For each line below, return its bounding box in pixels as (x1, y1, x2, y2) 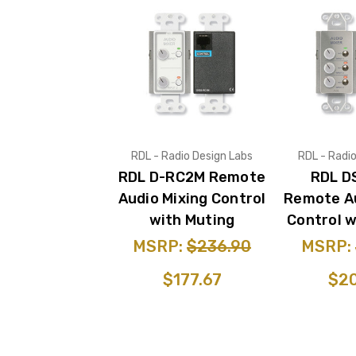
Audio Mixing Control (118, 189, 266, 207)
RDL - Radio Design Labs (131, 149, 253, 163)
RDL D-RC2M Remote (118, 168, 266, 186)
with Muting (149, 211, 235, 229)
